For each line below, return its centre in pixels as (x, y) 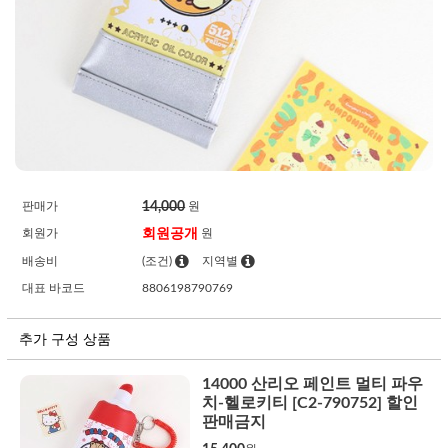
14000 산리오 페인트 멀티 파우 (313, 383)
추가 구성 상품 (65, 339)
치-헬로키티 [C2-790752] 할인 (310, 402)
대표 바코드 (53, 287)
